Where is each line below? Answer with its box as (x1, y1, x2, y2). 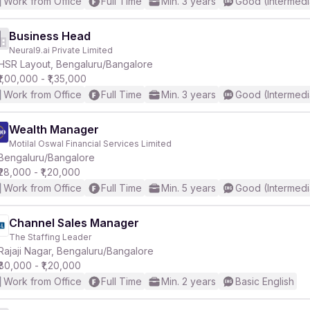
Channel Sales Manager (9, 216, 139, 230)
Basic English (235, 275, 294, 287)
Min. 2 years (161, 275, 216, 287)
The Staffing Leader (9, 232, 91, 242)
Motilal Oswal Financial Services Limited (9, 138, 172, 149)
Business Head (9, 29, 91, 43)
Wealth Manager (9, 122, 99, 136)
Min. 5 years (161, 182, 216, 194)
